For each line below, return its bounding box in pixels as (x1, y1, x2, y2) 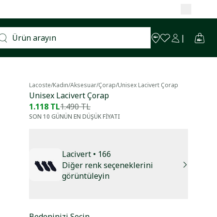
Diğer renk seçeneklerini (62, 160, 154, 171)
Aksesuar (70, 81, 96, 89)
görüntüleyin (62, 170, 110, 182)
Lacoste (29, 81, 51, 89)
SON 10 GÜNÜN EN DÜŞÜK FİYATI (29, 112, 120, 121)
